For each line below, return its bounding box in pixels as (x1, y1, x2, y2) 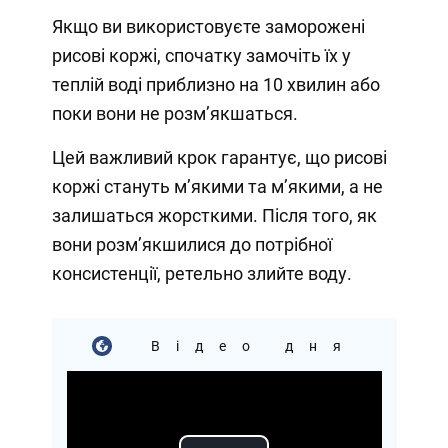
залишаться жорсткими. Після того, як (51, 204, 377, 226)
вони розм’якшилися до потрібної (51, 233, 332, 255)
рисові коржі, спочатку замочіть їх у (51, 44, 351, 66)
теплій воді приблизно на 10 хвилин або (51, 73, 380, 95)
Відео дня (131, 337, 357, 354)
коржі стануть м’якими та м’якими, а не (51, 175, 383, 197)
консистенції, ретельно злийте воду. (51, 262, 352, 284)
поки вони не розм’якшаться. (51, 102, 298, 124)
